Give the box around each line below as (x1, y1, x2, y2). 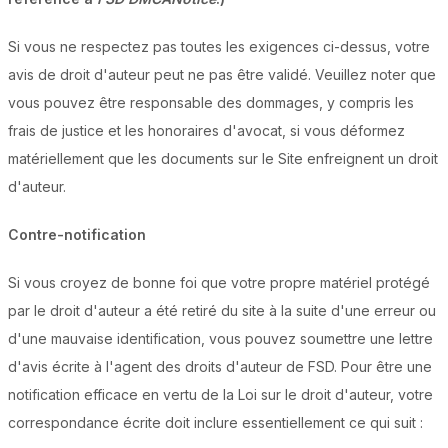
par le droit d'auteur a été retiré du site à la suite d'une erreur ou (8, 302, 436, 320)
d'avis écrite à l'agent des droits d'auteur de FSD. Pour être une (8, 358, 432, 376)
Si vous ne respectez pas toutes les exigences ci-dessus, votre (8, 38, 430, 56)
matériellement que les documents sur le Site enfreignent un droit (8, 150, 438, 168)
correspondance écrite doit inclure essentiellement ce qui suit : (8, 414, 423, 432)
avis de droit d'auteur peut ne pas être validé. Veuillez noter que (8, 66, 436, 84)
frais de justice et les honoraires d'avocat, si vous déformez (8, 122, 405, 140)
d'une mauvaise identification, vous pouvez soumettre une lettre (8, 330, 433, 348)
